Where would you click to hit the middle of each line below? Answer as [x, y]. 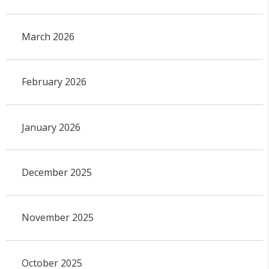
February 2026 [54, 82]
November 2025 [57, 218]
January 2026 [51, 127]
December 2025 [56, 173]
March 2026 [48, 37]
